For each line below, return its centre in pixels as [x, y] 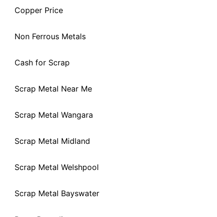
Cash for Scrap [42, 62]
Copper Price [39, 10]
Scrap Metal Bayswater [57, 193]
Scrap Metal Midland [52, 141]
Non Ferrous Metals [50, 36]
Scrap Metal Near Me [53, 88]
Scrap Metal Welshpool [57, 167]
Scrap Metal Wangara [54, 115]
